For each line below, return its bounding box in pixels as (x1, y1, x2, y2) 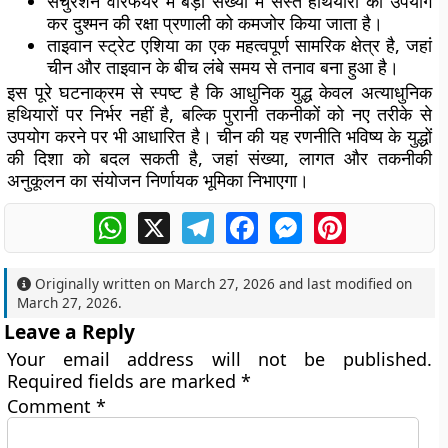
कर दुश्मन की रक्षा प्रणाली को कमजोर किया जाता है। (47, 11, 384, 35)
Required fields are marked (7, 369, 242, 393)
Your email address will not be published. (7, 347, 432, 371)
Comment (7, 394, 97, 418)
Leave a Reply (4, 318, 136, 345)
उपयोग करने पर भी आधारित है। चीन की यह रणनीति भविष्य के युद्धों (7, 124, 432, 148)
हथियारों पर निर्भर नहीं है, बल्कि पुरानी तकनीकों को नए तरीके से (7, 102, 432, 126)
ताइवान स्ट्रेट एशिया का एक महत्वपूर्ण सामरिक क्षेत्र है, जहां (47, 33, 432, 57)
